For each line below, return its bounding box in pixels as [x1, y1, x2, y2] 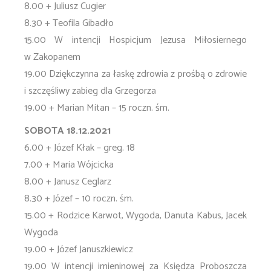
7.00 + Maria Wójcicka [24, 157, 114, 173]
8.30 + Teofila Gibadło [24, 15, 114, 31]
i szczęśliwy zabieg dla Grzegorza [24, 83, 156, 99]
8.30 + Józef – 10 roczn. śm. [24, 191, 134, 207]
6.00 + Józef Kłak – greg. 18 [24, 140, 135, 156]
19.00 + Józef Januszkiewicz [24, 241, 133, 258]
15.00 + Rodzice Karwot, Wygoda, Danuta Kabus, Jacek [24, 207, 247, 224]
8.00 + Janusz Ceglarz [24, 174, 111, 190]
